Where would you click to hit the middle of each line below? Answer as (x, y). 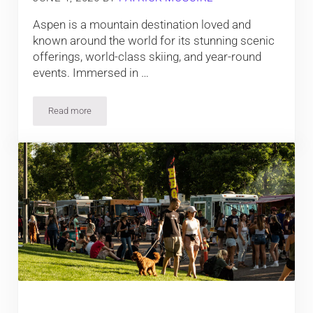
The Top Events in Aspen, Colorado (137, 115)
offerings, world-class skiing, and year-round (147, 57)
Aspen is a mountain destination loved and (142, 25)
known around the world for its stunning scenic (154, 41)
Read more (70, 111)
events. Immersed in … (91, 73)
